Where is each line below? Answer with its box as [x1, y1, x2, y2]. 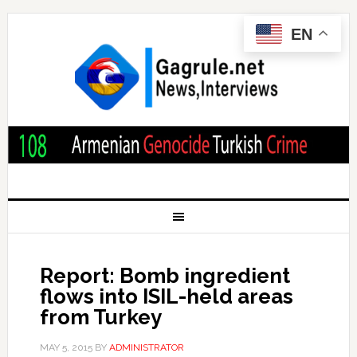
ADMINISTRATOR [108, 341, 184, 353]
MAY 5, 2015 [39, 341, 92, 353]
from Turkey [39, 304, 162, 329]
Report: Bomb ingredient [39, 263, 290, 288]
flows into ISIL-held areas [39, 284, 293, 308]
